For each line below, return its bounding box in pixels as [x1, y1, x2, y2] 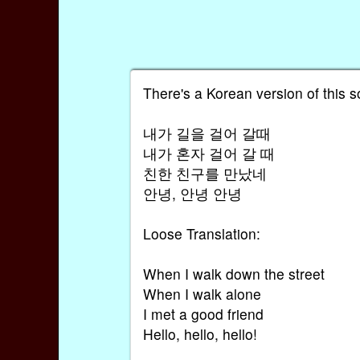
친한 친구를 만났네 [142, 163, 267, 184]
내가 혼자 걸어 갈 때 [142, 143, 275, 164]
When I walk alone [142, 284, 261, 305]
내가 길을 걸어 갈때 [142, 123, 271, 144]
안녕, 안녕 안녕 [142, 183, 242, 204]
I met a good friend [142, 304, 264, 325]
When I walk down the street [142, 264, 325, 284]
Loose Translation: [142, 223, 260, 244]
